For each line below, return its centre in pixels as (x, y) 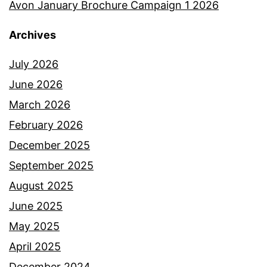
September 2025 (51, 166)
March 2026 (40, 105)
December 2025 (49, 145)
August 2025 (41, 186)
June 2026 (36, 85)
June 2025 (36, 206)
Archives (32, 35)
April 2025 (35, 247)
